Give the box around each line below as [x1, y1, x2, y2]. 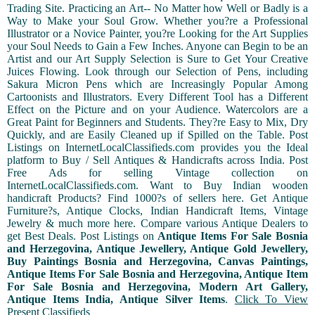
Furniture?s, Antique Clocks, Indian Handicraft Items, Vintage [7, 205, 308, 217]
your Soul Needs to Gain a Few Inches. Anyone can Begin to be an [7, 40, 308, 53]
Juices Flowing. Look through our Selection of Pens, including [7, 65, 308, 78]
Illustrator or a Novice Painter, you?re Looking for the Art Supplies [7, 27, 308, 40]
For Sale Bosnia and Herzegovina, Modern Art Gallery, [7, 281, 308, 293]
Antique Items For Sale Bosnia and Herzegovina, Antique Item [7, 268, 308, 281]
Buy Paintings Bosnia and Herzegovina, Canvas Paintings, [7, 255, 308, 268]
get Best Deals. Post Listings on [7, 230, 158, 243]
